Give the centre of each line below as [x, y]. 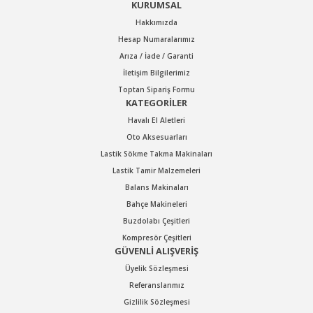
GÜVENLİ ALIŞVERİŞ [156, 250]
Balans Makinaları [156, 187]
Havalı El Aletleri [156, 120]
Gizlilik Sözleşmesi [156, 301]
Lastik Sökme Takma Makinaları [156, 153]
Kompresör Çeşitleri [156, 237]
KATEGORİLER [156, 102]
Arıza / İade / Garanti [156, 56]
